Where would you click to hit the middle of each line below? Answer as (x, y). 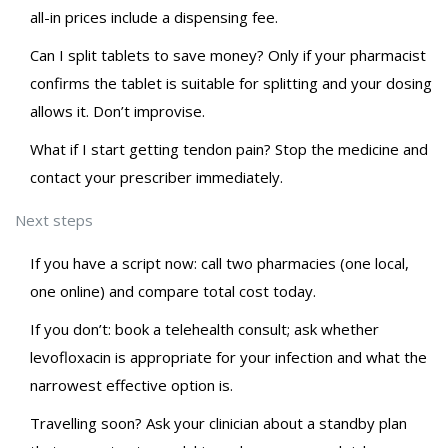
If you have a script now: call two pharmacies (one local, (219, 263)
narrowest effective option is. (131, 385)
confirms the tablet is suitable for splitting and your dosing (231, 83)
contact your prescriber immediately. (156, 177)
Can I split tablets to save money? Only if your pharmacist (228, 55)
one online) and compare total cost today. (173, 291)
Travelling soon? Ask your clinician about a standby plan (218, 423)
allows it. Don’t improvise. (117, 111)
